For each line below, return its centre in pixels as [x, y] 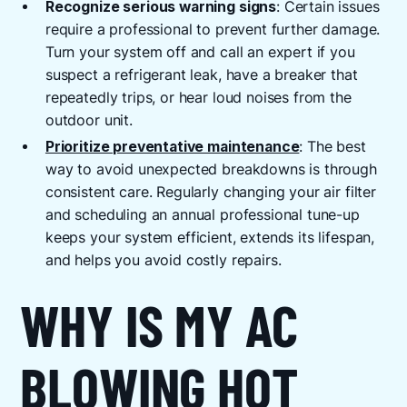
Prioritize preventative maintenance [172, 147]
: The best [333, 147]
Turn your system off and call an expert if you [200, 53]
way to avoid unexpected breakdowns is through [211, 170]
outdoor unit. [89, 121]
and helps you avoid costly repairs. [163, 261]
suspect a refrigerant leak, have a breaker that [201, 75]
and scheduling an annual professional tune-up [202, 215]
